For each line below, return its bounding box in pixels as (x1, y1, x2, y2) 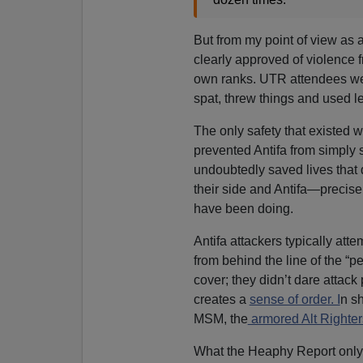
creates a (193, 293, 250, 307)
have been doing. (193, 202, 293, 216)
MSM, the (193, 312, 248, 327)
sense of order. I (249, 293, 340, 307)
